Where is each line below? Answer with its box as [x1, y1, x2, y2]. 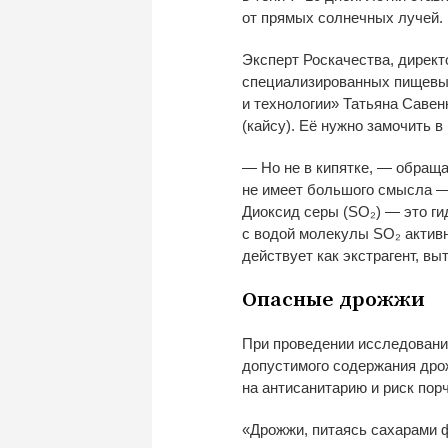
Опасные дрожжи [242, 286, 425, 313]
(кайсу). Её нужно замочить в [242, 116, 443, 134]
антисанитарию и [262, 378, 379, 396]
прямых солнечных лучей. [261, 8, 443, 26]
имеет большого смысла [262, 180, 432, 198]
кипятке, [316, 158, 373, 176]
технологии [254, 94, 331, 112]
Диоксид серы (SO [242, 202, 370, 220]
